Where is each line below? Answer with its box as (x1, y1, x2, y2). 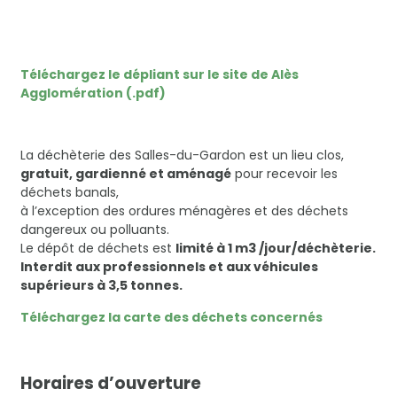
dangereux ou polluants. (19, 221, 169, 239)
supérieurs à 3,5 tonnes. (19, 276, 183, 295)
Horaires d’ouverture (19, 370, 201, 395)
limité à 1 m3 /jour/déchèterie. (175, 239, 376, 258)
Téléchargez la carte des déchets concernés (19, 307, 323, 326)
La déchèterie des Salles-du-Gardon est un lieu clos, (19, 146, 344, 165)
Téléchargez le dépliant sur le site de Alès (19, 65, 299, 83)
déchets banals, (19, 183, 119, 202)
